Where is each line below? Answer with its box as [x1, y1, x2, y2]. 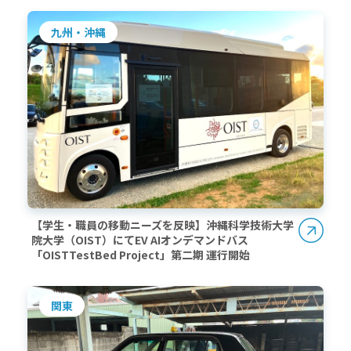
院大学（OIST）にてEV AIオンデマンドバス [31, 232, 248, 248]
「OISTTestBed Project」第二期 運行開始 [31, 247, 252, 263]
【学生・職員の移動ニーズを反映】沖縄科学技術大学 [31, 217, 294, 233]
